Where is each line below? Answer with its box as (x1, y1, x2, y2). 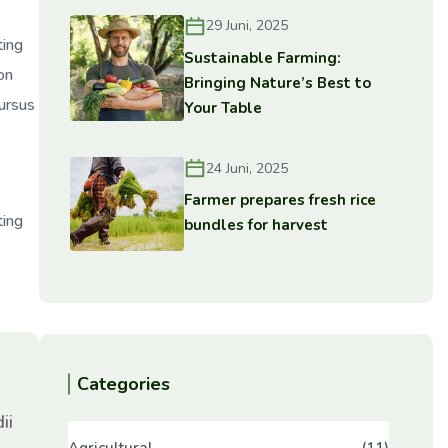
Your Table (184, 97, 263, 118)
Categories (76, 372, 170, 397)
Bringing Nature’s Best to (184, 72, 372, 93)
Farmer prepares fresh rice (184, 190, 377, 210)
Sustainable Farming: (184, 47, 342, 68)
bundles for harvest (184, 215, 329, 235)
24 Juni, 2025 (206, 158, 289, 178)
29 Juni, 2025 (206, 16, 289, 35)
